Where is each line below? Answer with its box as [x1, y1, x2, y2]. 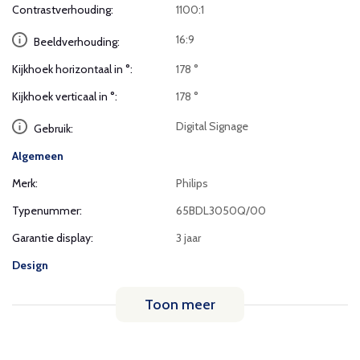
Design [12, 258, 48, 272]
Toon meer [145, 296, 215, 313]
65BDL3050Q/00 [176, 203, 267, 218]
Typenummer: [12, 203, 82, 218]
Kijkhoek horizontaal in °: [12, 62, 133, 76]
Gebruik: [31, 121, 73, 136]
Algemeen [12, 149, 63, 163]
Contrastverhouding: [12, 2, 113, 17]
